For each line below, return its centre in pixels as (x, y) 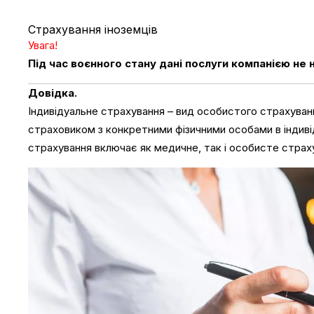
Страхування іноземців (93, 29)
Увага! (43, 45)
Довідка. (56, 93)
